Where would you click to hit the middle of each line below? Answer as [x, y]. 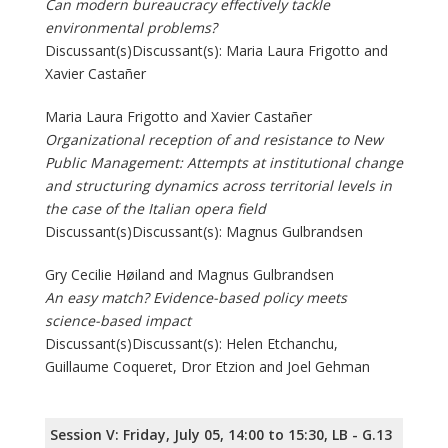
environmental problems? [131, 28]
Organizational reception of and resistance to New [214, 140]
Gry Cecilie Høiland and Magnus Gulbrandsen [189, 275]
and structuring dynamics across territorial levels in [218, 186]
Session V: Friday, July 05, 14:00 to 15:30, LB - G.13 [221, 435]
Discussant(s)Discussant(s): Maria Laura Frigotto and [216, 51]
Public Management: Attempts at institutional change [224, 163]
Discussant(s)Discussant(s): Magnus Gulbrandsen [204, 232]
